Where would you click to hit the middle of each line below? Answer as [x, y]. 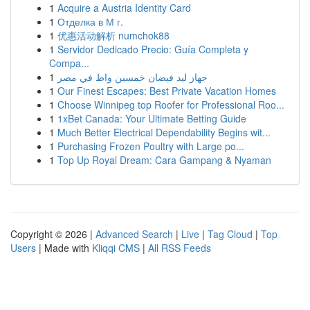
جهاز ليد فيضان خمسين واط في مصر [133, 77]
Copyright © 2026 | [53, 234]
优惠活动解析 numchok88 [113, 35]
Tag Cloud [230, 234]
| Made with [64, 248]
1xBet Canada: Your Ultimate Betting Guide [152, 118]
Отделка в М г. [90, 21]
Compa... [69, 63]
